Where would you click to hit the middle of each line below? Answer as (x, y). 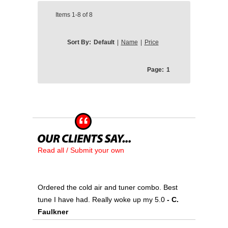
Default (104, 42)
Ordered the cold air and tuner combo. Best (108, 187)
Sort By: (79, 42)
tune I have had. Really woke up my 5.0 (102, 199)
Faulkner (53, 212)
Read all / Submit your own (81, 150)
